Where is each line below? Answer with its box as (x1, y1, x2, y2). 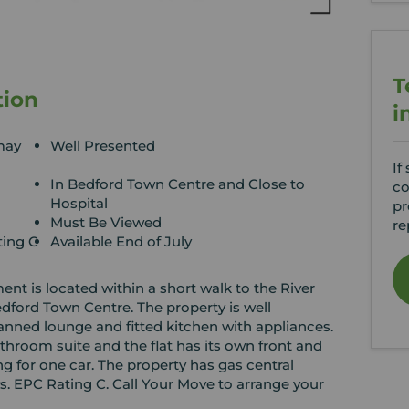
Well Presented (50, 136, 156, 154)
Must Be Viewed (50, 213, 163, 231)
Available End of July (50, 232, 193, 250)
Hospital (50, 194, 109, 212)
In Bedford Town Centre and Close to (50, 174, 306, 193)
